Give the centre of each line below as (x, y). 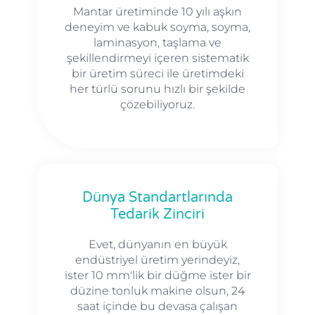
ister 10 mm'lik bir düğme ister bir (157, 275)
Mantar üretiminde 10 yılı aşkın (157, 12)
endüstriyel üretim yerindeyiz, (157, 259)
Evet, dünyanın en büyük (157, 244)
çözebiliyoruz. (157, 105)
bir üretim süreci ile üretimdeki (157, 74)
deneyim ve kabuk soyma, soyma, (157, 27)
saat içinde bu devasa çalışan (157, 306)
